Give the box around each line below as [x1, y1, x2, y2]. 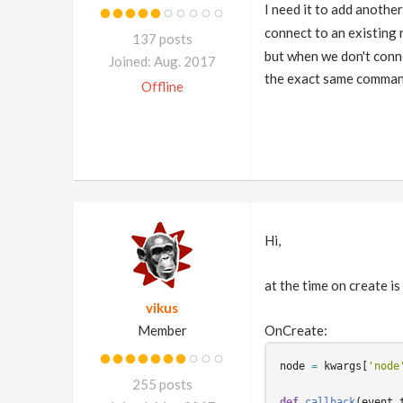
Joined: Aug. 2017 [108, 53, 216, 69]
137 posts [131, 31, 193, 47]
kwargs [323, 360, 362, 372]
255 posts [131, 376, 193, 392]
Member [137, 322, 187, 338]
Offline [140, 78, 184, 94]
